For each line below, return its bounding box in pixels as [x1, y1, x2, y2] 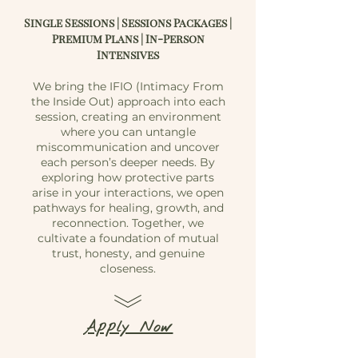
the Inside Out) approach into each [30, 94, 225, 109]
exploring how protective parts [42, 170, 214, 185]
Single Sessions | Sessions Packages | [24, 15, 232, 30]
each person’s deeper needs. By [41, 155, 215, 169]
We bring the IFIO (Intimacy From [32, 79, 224, 93]
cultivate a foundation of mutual [37, 231, 219, 245]
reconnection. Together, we [52, 216, 204, 230]
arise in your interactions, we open [32, 185, 224, 200]
